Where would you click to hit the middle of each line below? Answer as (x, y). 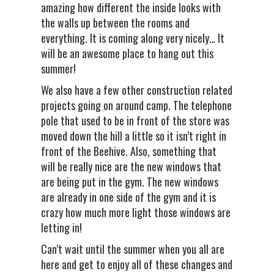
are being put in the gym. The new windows (130, 182)
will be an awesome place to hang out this (128, 53)
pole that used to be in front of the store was (135, 120)
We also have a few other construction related (137, 90)
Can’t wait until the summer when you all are (133, 249)
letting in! (62, 228)
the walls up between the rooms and (116, 23)
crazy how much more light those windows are (136, 212)
